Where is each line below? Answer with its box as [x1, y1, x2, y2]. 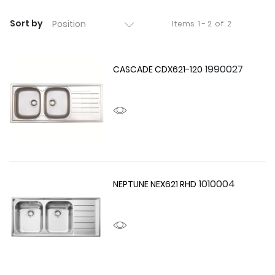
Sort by [10, 17, 43, 29]
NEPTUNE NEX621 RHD [113, 178, 197, 191]
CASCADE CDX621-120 [113, 63, 203, 76]
